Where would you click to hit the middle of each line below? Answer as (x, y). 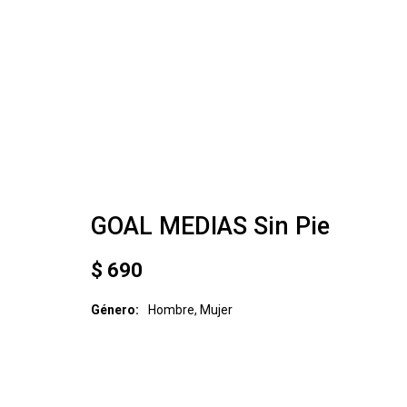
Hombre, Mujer (190, 310)
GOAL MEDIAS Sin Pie (210, 226)
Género (113, 310)
